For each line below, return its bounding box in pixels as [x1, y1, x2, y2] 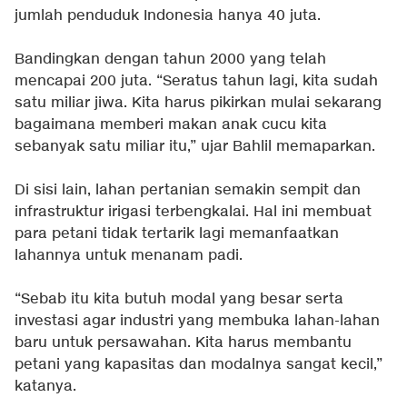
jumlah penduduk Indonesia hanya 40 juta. [15, 6, 321, 26]
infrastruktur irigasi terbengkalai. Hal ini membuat [15, 203, 372, 223]
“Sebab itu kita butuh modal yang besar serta [15, 290, 343, 310]
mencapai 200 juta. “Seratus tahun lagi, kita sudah [15, 72, 378, 92]
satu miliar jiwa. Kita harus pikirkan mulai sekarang [15, 94, 382, 114]
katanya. [15, 377, 76, 397]
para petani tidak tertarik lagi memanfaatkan [15, 224, 339, 244]
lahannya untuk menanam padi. [15, 246, 243, 266]
